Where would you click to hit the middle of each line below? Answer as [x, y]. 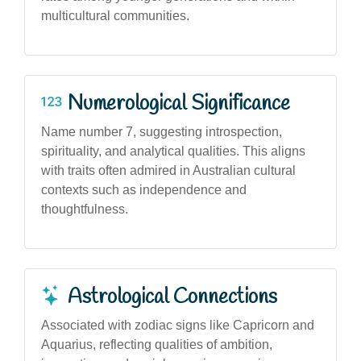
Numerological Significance [179, 104]
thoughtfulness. [85, 209]
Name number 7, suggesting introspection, [162, 131]
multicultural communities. [115, 15]
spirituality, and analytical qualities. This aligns [173, 151]
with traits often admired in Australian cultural [168, 170]
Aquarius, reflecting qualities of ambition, [157, 344]
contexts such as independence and [144, 189]
